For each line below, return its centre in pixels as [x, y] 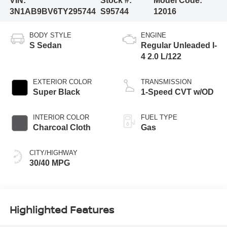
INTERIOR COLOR [61, 118]
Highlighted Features [62, 209]
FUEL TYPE [159, 118]
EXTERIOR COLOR [62, 82]
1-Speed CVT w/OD [177, 92]
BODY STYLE [50, 35]
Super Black [56, 92]
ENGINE [154, 35]
